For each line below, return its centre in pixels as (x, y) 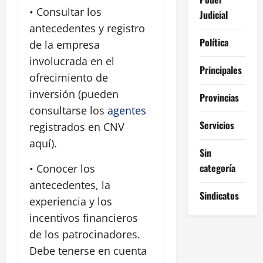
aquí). (43, 144)
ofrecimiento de (69, 78)
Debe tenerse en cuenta (88, 251)
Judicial (213, 14)
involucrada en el (72, 61)
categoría (217, 168)
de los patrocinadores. (85, 235)
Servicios (217, 125)
